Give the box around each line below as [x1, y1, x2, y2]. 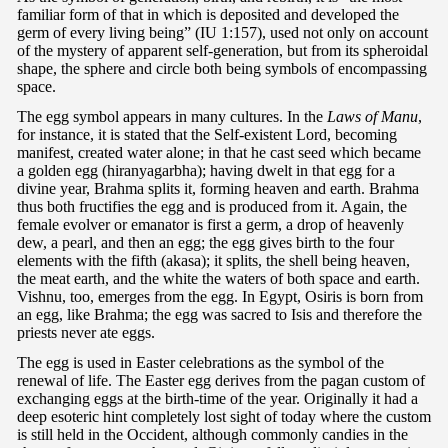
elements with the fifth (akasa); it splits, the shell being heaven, [17, 251, 410, 269]
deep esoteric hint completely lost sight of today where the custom [17, 407, 431, 425]
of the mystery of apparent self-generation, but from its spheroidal [17, 41, 428, 59]
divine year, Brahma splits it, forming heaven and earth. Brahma [17, 179, 419, 197]
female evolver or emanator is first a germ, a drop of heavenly [17, 215, 404, 233]
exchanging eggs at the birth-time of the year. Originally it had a [17, 389, 418, 407]
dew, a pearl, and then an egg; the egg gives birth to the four [17, 233, 394, 251]
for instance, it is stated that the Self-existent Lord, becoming [17, 125, 397, 143]
